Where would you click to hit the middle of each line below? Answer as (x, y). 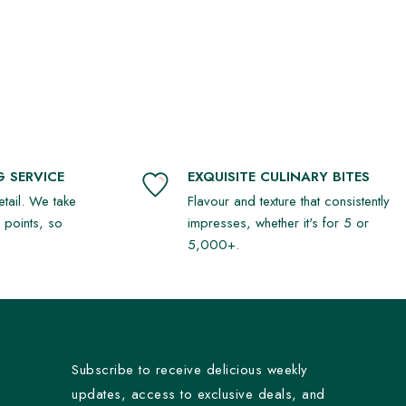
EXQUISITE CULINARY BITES (279, 176)
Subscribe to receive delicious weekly (190, 369)
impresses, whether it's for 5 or (278, 222)
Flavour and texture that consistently (289, 201)
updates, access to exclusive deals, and (198, 394)
